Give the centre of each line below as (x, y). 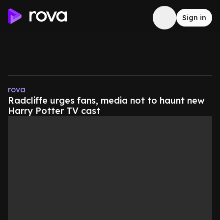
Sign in (194, 18)
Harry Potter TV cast (54, 111)
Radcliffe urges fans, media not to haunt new (106, 100)
